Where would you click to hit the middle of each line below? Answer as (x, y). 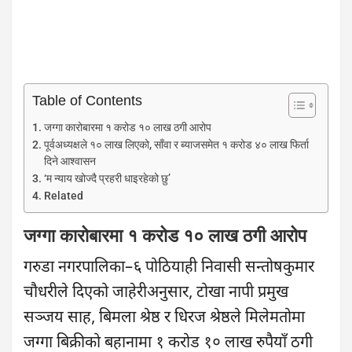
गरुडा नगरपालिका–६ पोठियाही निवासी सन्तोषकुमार (169, 268)
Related (63, 196)
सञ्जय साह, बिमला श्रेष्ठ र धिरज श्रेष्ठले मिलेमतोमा (164, 318)
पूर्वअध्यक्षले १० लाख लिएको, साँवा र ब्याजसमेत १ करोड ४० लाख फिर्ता (176, 145)
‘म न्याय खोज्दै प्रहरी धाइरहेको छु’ (107, 178)
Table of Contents (87, 102)
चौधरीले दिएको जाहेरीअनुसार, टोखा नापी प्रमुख (156, 293)
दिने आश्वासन (70, 161)
